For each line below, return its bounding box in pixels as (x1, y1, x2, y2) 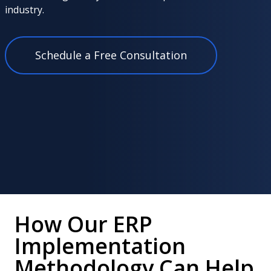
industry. (5, 3, 44, 16)
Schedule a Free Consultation (35, 48, 187, 62)
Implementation (15, 231, 186, 261)
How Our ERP (15, 209, 152, 239)
